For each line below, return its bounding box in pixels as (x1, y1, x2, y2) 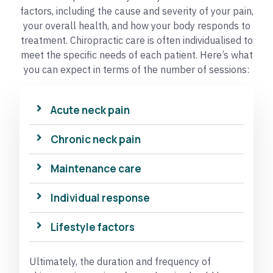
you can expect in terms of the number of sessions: (24, 63, 249, 76)
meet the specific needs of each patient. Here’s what (20, 49, 253, 62)
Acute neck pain (51, 102, 130, 117)
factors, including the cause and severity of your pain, (19, 5, 253, 18)
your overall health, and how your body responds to (23, 19, 250, 32)
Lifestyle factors (51, 219, 135, 234)
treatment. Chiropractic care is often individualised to (20, 34, 253, 47)
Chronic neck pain (51, 132, 141, 146)
